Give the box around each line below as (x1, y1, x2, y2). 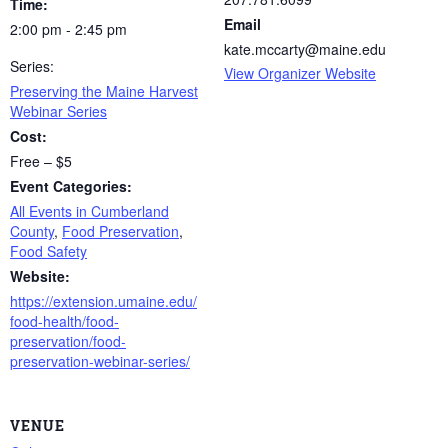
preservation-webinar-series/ (10, 350, 190, 371)
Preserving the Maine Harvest (10, 80, 198, 101)
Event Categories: (10, 175, 132, 196)
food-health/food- (10, 310, 119, 331)
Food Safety (10, 240, 87, 261)
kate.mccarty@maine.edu (224, 38, 386, 59)
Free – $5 (10, 150, 72, 171)
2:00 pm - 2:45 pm (10, 18, 127, 39)
